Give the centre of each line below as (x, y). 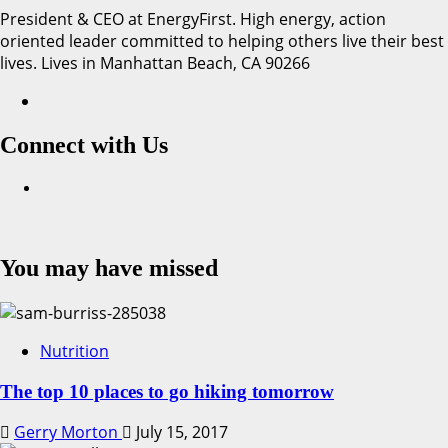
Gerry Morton (68, 432)
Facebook (75, 189)
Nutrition (74, 350)
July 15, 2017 (180, 432)
